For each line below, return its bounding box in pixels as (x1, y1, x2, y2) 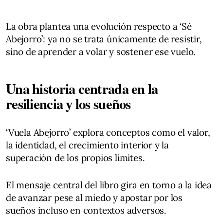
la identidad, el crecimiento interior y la (6, 139, 169, 151)
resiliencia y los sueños (6, 93, 131, 114)
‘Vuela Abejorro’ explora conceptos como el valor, (6, 126, 210, 138)
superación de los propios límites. (6, 151, 145, 163)
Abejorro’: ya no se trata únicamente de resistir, (6, 33, 202, 45)
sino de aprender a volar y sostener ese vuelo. (6, 45, 196, 57)
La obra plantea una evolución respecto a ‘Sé (6, 20, 192, 32)
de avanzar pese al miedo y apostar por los (6, 191, 183, 203)
